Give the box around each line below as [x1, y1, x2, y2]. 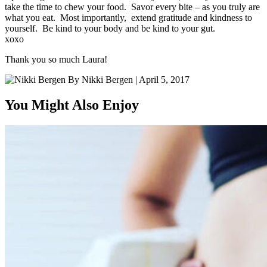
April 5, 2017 [139, 74, 190, 85]
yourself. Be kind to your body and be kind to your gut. [5, 23, 215, 34]
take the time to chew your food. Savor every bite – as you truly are [5, 2, 260, 13]
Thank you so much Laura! [5, 54, 107, 65]
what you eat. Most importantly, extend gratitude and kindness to [5, 13, 252, 23]
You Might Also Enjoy [5, 97, 139, 113]
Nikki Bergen [82, 74, 133, 85]
